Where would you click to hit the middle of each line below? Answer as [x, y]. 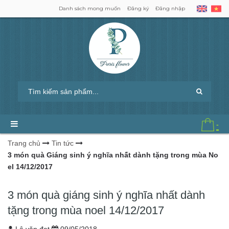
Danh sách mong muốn [90, 8]
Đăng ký [138, 8]
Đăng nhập [170, 8]
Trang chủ [24, 143]
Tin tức [63, 143]
